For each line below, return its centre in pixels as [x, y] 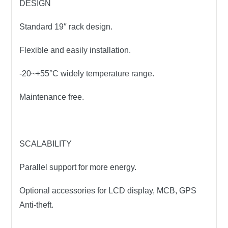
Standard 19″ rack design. [66, 27]
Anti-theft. [37, 205]
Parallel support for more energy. [78, 167]
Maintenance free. [52, 97]
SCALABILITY [46, 144]
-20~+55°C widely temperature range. [87, 74]
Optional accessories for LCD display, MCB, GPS [108, 191]
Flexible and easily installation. [75, 50]
